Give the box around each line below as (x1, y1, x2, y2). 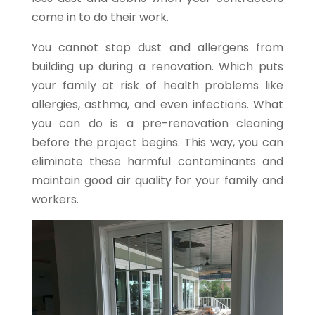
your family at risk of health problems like (31, 77, 284, 94)
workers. (31, 191, 79, 208)
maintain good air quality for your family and (31, 172, 284, 189)
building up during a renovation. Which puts (31, 58, 284, 75)
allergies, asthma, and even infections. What (31, 96, 284, 113)
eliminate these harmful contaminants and (31, 153, 284, 170)
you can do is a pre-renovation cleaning (31, 115, 284, 132)
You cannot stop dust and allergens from (31, 39, 284, 56)
